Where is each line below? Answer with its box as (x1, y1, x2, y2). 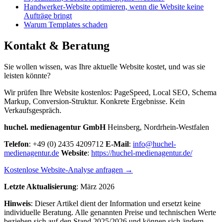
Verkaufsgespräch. (4, 106, 61, 114)
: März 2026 (76, 182, 114, 191)
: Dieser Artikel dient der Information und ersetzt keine (31, 199, 201, 208)
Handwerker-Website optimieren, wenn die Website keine (24, 2, 204, 11)
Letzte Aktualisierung (4, 182, 76, 191)
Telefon (4, 139, 29, 148)
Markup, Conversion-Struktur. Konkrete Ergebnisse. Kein (4, 97, 185, 106)
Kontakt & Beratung (4, 39, 110, 53)
